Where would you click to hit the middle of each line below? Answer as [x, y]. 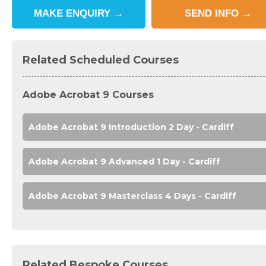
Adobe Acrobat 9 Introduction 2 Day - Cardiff [131, 127]
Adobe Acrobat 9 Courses [88, 95]
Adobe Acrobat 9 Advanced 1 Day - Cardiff [124, 162]
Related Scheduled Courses [101, 60]
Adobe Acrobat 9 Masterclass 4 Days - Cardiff [132, 196]
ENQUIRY [90, 14]
